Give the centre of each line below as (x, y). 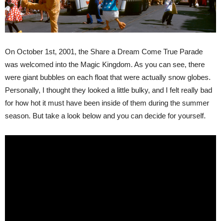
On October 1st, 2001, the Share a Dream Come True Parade (104, 51)
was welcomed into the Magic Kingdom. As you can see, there (105, 64)
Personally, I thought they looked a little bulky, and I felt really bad (109, 90)
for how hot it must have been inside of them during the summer (107, 103)
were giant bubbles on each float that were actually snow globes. (108, 77)
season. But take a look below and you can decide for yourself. (105, 115)
